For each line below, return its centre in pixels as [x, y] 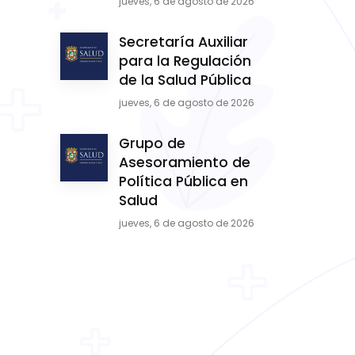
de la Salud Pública [185, 80]
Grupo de [152, 143]
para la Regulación [185, 61]
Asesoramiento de [185, 162]
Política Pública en [183, 181]
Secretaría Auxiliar [183, 42]
